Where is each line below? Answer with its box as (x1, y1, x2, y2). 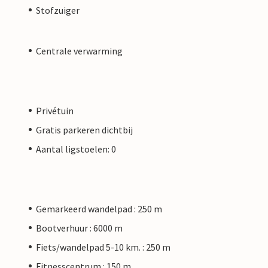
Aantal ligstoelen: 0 (36, 142, 116, 155)
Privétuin (36, 104, 74, 117)
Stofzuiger (36, 4, 80, 16)
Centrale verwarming (36, 44, 123, 57)
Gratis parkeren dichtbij (36, 123, 133, 136)
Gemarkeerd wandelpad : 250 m (36, 202, 162, 215)
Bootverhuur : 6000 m (36, 221, 123, 234)
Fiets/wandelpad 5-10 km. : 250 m (36, 240, 170, 253)
